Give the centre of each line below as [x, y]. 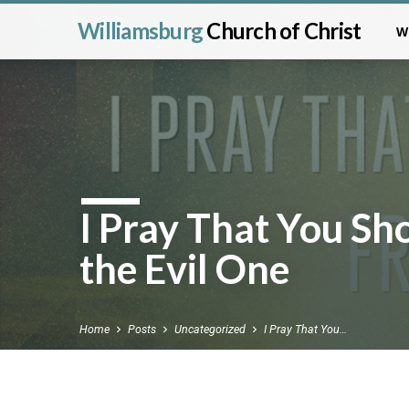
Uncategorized [210, 330]
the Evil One [184, 269]
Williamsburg [142, 31]
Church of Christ [284, 31]
